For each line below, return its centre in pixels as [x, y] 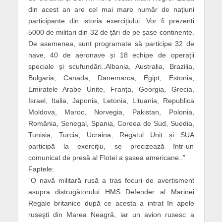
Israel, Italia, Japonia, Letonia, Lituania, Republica [111, 100]
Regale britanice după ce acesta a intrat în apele [111, 203]
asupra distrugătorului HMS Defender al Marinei [111, 192]
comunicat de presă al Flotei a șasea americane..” [107, 157]
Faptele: [41, 169]
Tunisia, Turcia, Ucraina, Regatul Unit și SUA [111, 135]
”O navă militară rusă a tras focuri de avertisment [111, 180]
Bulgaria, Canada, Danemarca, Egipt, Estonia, [111, 78]
